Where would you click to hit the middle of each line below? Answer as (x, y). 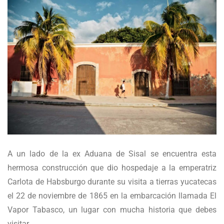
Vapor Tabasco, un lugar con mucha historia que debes (112, 209)
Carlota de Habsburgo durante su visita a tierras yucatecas (112, 181)
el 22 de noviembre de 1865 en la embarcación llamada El (112, 195)
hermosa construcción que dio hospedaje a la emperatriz (112, 167)
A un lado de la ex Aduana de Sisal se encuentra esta (112, 153)
